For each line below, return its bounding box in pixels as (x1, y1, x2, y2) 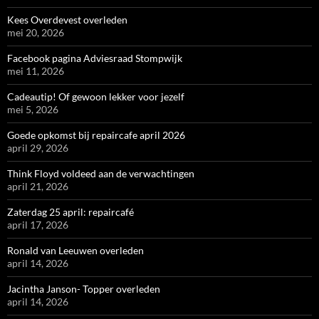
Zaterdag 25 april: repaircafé (7, 206, 134, 219)
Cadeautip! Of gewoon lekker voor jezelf (7, 90, 184, 103)
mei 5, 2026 (7, 103, 58, 116)
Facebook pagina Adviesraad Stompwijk (7, 52, 182, 65)
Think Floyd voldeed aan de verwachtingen (7, 167, 194, 180)
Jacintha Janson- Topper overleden (7, 283, 160, 296)
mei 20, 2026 (7, 26, 64, 39)
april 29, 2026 (7, 142, 68, 155)
